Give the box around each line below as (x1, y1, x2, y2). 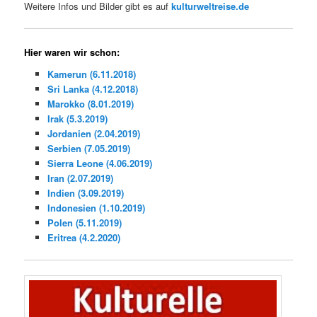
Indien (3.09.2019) (47, 186, 124, 200)
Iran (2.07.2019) (47, 171, 113, 185)
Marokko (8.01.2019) (47, 97, 134, 111)
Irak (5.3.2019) (47, 112, 108, 126)
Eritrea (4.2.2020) (47, 231, 120, 245)
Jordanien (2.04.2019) (47, 127, 140, 141)
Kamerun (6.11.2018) (47, 67, 136, 81)
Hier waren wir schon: (24, 45, 120, 59)
